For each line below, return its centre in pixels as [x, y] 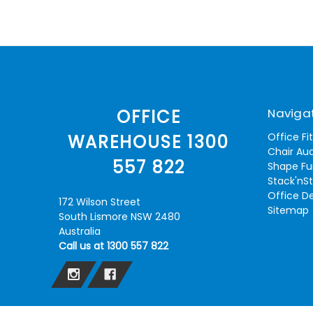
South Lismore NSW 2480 [119, 216]
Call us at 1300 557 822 [114, 246]
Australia [80, 231]
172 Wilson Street [100, 202]
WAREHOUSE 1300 [149, 142]
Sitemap [289, 210]
